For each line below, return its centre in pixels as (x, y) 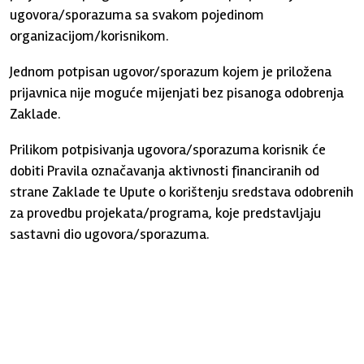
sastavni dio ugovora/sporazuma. (110, 234)
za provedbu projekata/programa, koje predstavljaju (166, 213)
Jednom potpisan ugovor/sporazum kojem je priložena (171, 71)
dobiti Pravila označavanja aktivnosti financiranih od (165, 171)
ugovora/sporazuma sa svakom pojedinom (137, 15)
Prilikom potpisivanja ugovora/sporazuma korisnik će (168, 149)
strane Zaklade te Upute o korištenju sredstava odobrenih (182, 192)
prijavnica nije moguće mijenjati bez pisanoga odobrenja (177, 93)
